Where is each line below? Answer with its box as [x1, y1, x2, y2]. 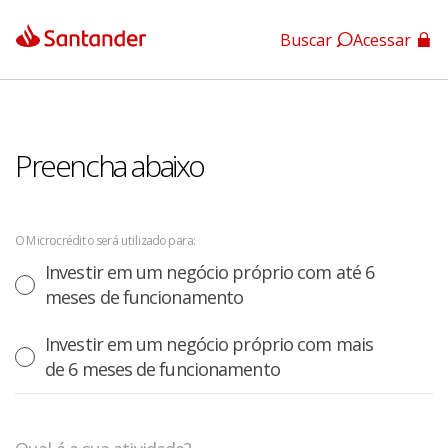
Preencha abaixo [15, 145, 204, 186]
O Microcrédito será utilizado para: [15, 232, 195, 249]
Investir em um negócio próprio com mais [45, 332, 373, 356]
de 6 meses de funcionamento [45, 357, 280, 381]
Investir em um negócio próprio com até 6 [45, 260, 375, 284]
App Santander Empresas [55, 116, 238, 139]
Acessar [353, 28, 411, 51]
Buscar [280, 28, 332, 51]
